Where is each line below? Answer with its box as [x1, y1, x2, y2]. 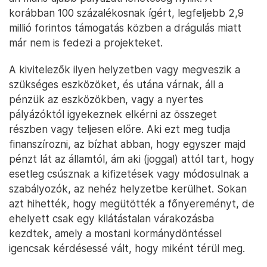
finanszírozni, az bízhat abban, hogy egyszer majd [9, 138, 246, 151]
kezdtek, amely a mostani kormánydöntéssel [9, 227, 222, 240]
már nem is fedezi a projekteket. [9, 36, 163, 49]
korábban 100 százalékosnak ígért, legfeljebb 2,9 [9, 7, 244, 20]
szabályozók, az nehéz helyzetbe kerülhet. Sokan [9, 182, 247, 195]
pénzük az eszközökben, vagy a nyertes [9, 93, 203, 106]
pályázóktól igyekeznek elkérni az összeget [9, 108, 217, 121]
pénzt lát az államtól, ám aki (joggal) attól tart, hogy [9, 153, 254, 166]
